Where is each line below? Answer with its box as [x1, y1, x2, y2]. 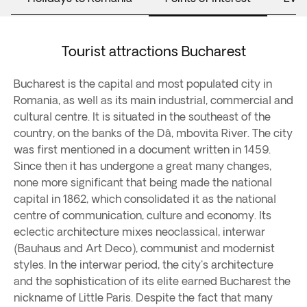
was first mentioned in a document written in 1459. [14, 143, 271, 156]
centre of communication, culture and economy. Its [14, 209, 271, 221]
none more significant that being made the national [14, 176, 272, 188]
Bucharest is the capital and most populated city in [14, 77, 272, 90]
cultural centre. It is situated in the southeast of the [14, 110, 271, 123]
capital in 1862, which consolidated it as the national [14, 193, 276, 205]
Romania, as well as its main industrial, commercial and [14, 94, 293, 106]
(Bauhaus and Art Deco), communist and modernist [14, 242, 275, 254]
